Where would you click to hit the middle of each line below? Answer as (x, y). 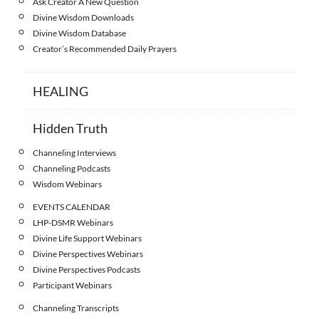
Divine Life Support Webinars (87, 238)
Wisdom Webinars (67, 184)
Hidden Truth (70, 128)
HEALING (61, 91)
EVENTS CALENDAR (72, 206)
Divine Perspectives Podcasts (87, 269)
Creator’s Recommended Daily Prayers (105, 48)
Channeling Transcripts (76, 308)
